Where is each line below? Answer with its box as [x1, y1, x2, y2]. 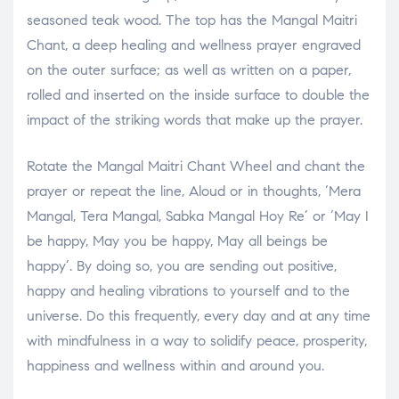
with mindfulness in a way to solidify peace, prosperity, [27, 331, 367, 349]
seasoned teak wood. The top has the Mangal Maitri [27, 11, 357, 28]
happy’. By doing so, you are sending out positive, [27, 256, 337, 274]
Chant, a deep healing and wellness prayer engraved [27, 36, 361, 53]
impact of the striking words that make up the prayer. [27, 110, 362, 128]
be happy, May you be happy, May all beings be [27, 232, 328, 249]
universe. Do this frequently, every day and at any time [27, 306, 370, 324]
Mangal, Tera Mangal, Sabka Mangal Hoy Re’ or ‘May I [27, 207, 369, 224]
